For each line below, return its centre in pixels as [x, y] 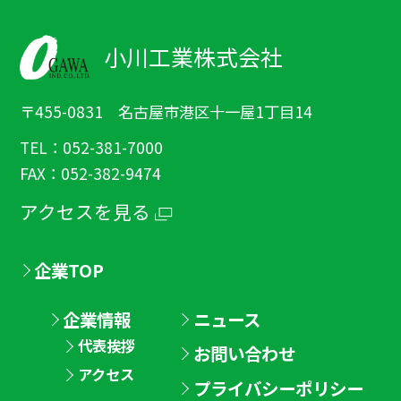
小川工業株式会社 [193, 56]
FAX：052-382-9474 [90, 173]
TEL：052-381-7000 [91, 147]
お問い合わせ [244, 354]
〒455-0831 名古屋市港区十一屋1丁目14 [166, 112]
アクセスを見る [85, 211]
